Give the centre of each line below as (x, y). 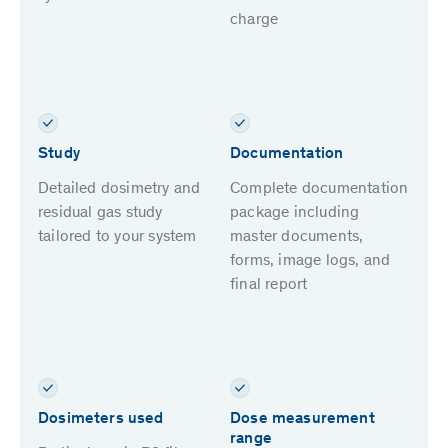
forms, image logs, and (310, 261)
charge (254, 20)
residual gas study (100, 213)
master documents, (297, 237)
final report (269, 285)
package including (295, 213)
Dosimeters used (101, 419)
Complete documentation (319, 189)
